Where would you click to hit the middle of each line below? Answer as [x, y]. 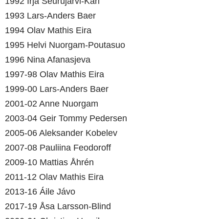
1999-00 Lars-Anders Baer [57, 89]
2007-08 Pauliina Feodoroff [58, 148]
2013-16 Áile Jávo [40, 192]
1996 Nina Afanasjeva [48, 60]
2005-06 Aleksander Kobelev [61, 133]
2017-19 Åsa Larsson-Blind [58, 206]
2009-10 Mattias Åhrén [49, 162]
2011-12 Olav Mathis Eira [54, 177]
